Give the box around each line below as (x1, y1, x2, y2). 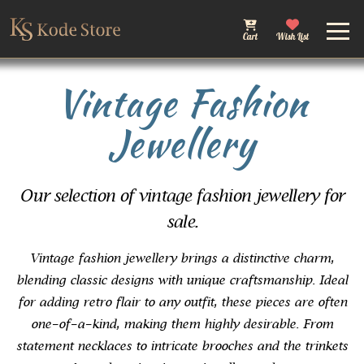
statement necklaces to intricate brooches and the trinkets (16, 338, 348, 356)
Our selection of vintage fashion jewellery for (19, 186, 344, 208)
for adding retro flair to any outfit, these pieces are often (17, 294, 347, 312)
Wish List (276, 30, 309, 43)
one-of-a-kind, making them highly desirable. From (31, 316, 333, 334)
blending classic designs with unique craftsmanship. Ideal (16, 272, 348, 290)
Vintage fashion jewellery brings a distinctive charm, (30, 250, 334, 268)
